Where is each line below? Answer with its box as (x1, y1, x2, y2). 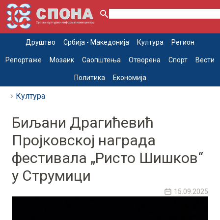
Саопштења (82, 56, 121, 64)
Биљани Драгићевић (12, 114, 154, 132)
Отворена (129, 56, 161, 64)
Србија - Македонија (63, 38, 129, 47)
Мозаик (50, 56, 74, 64)
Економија (112, 74, 146, 82)
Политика (74, 74, 105, 82)
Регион (171, 38, 194, 47)
